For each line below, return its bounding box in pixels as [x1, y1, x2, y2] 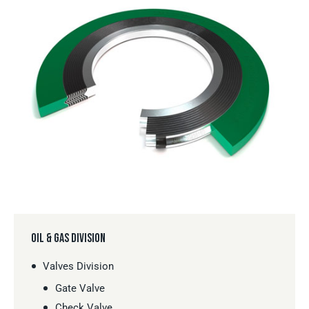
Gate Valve [54, 281, 105, 295]
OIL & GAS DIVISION [31, 230, 106, 246]
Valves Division [43, 259, 114, 272]
